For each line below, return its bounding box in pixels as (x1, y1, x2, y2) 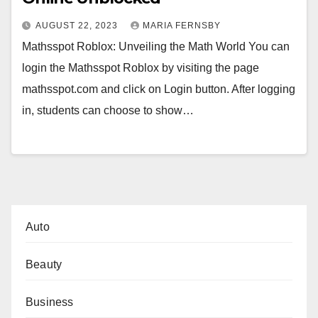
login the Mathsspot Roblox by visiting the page (22, 62, 259, 75)
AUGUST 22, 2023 (35, 21, 121, 31)
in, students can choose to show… (22, 104, 194, 117)
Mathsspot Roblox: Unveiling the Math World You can (22, 40, 290, 53)
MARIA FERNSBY (143, 21, 221, 31)
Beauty (26, 258, 62, 270)
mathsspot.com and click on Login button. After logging (22, 83, 295, 96)
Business (26, 295, 74, 308)
